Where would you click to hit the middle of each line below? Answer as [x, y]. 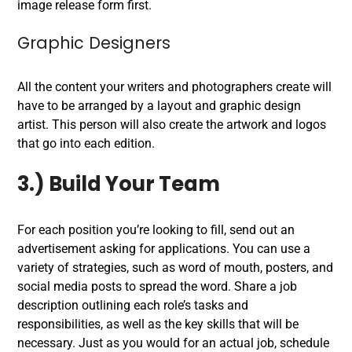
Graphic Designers [94, 43]
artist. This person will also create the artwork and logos [172, 125]
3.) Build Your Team [119, 184]
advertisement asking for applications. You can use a [164, 249]
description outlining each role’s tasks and [133, 305]
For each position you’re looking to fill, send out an [156, 230]
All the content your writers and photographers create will [174, 87]
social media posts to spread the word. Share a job [157, 286]
